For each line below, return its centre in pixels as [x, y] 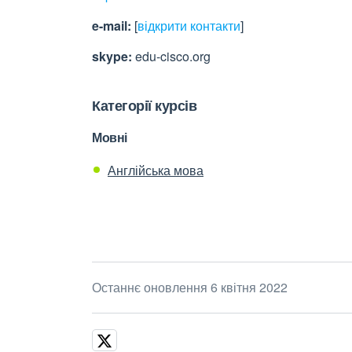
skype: [112, 56]
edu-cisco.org [171, 56]
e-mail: [112, 26]
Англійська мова [156, 170]
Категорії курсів [144, 105]
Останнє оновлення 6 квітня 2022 [190, 287]
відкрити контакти [189, 26]
